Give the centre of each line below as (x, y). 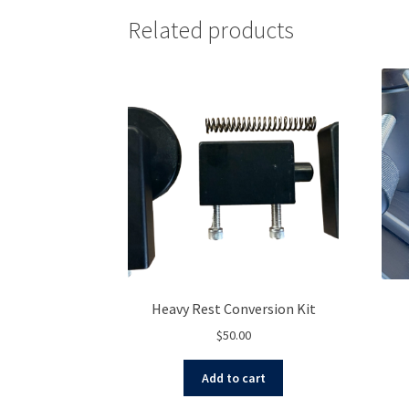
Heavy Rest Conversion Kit (233, 308)
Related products (211, 30)
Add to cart (233, 378)
